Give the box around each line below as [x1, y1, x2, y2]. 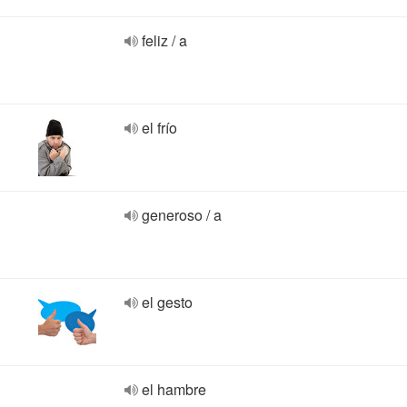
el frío [142, 117, 177, 138]
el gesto [142, 292, 193, 313]
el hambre [142, 379, 206, 400]
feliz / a [142, 30, 187, 51]
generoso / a [142, 204, 222, 225]
